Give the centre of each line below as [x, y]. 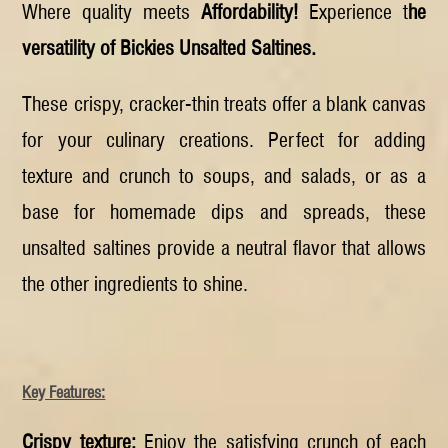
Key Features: [64, 392]
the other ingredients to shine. [135, 284]
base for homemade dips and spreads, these [224, 212]
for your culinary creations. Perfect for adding [224, 140]
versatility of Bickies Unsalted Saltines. [169, 48]
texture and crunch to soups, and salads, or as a [224, 176]
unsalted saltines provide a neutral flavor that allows [224, 248]
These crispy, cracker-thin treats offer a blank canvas [224, 104]
